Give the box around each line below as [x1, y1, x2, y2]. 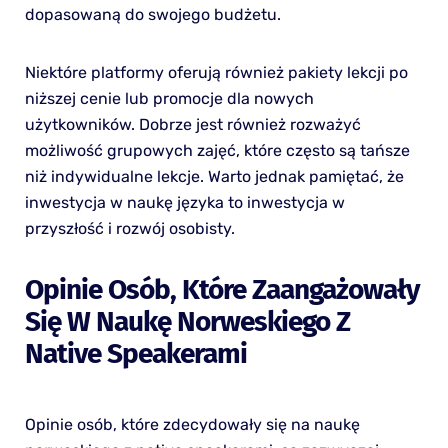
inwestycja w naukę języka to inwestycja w [24, 193, 345, 213]
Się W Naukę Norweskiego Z [24, 305, 350, 339]
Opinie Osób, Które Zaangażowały [24, 273, 420, 307]
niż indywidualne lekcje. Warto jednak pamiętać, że [24, 167, 404, 187]
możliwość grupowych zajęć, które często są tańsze [24, 141, 410, 161]
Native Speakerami [24, 337, 247, 371]
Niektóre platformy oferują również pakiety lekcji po [24, 63, 408, 83]
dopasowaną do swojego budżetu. [24, 5, 281, 25]
